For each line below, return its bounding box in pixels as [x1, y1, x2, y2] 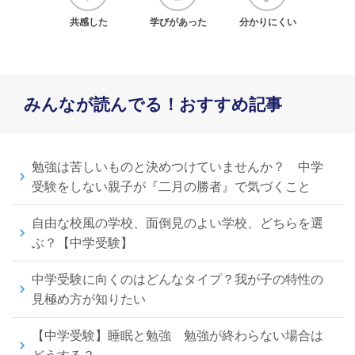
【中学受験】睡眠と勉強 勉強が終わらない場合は [32, 328, 323, 342]
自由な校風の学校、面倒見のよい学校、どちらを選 [32, 216, 323, 230]
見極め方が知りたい [32, 292, 146, 306]
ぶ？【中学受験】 [32, 235, 133, 250]
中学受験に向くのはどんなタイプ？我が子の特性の [32, 272, 323, 286]
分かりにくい [239, 16, 296, 28]
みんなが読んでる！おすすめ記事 [24, 94, 282, 113]
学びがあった [150, 16, 207, 28]
